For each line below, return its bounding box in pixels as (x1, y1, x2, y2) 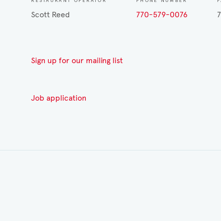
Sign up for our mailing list (31, 56, 123, 66)
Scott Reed (31, 10, 71, 20)
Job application (31, 93, 87, 103)
